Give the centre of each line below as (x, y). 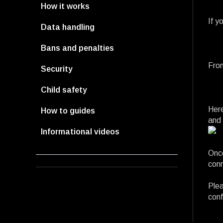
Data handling (68, 27)
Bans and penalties (77, 48)
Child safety (64, 90)
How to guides (68, 111)
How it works (65, 6)
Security (57, 69)
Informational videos (80, 132)
